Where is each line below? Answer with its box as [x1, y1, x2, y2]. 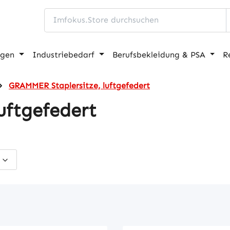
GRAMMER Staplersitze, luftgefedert [9, 80, 150, 90]
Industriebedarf [32, 49, 95, 60]
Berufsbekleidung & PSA [112, 49, 205, 60]
